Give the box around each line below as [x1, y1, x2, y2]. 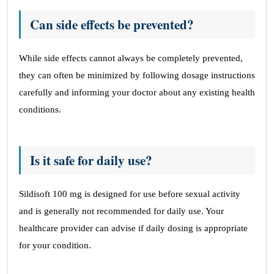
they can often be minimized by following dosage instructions [19, 70, 255, 80]
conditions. [19, 105, 61, 114]
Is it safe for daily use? [30, 151, 152, 169]
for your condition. [19, 240, 91, 250]
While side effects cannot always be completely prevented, [19, 53, 243, 63]
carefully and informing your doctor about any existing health [19, 87, 255, 97]
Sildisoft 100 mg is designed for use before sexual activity [19, 189, 240, 199]
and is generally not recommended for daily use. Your [19, 206, 224, 216]
